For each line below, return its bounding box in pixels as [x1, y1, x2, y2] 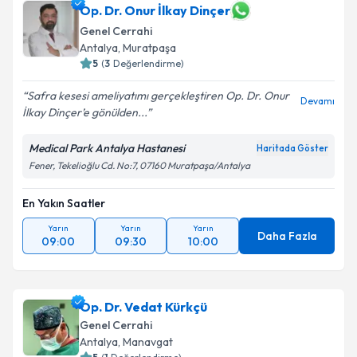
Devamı [300, 95, 335, 107]
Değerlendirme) [113, 57, 184, 69]
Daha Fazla [257, 229, 317, 243]
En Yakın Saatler [22, 196, 105, 210]
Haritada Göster [257, 143, 328, 154]
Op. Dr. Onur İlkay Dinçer [80, 2, 230, 18]
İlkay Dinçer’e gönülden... [22, 105, 147, 120]
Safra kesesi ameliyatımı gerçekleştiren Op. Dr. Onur [27, 88, 289, 103]
